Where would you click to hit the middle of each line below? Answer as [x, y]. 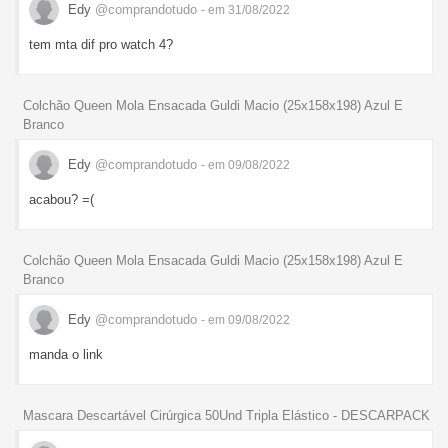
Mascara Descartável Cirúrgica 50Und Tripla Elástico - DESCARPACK [226, 415]
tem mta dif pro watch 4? [101, 45]
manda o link [66, 355]
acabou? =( [61, 200]
